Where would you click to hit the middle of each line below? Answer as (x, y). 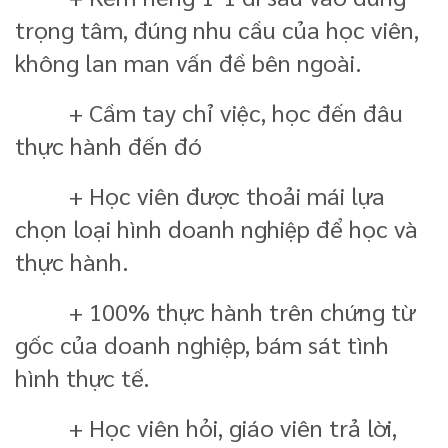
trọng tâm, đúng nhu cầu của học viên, (217, 28)
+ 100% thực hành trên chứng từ (215, 310)
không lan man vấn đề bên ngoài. (188, 61)
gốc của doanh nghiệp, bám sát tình (202, 343)
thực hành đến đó (108, 144)
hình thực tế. (82, 376)
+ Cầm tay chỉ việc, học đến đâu (209, 111)
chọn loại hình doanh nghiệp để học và (216, 227)
